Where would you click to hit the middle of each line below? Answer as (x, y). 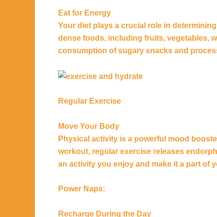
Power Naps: (82, 189)
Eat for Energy (85, 13)
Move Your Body (89, 126)
